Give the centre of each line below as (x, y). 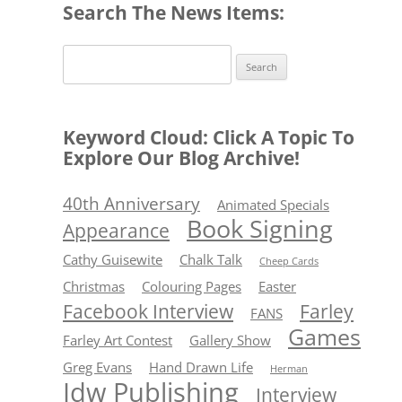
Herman (289, 369)
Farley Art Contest (118, 340)
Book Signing (260, 229)
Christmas (94, 286)
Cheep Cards (289, 261)
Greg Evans (97, 367)
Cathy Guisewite (113, 259)
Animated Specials (273, 205)
